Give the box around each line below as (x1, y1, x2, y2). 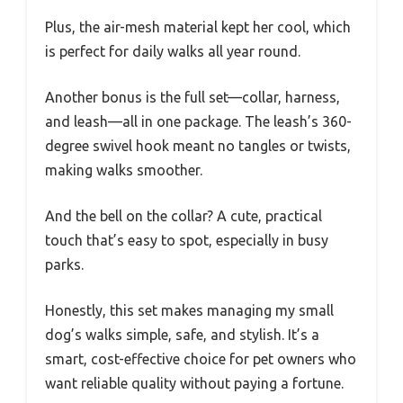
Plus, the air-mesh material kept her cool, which (45, 19, 351, 36)
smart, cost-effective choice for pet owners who (45, 351, 356, 368)
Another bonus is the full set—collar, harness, (45, 89, 340, 106)
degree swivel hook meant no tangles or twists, (45, 138, 351, 155)
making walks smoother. (45, 162, 202, 179)
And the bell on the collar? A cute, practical (45, 208, 322, 225)
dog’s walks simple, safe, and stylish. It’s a (45, 327, 319, 344)
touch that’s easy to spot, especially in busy (45, 232, 328, 249)
